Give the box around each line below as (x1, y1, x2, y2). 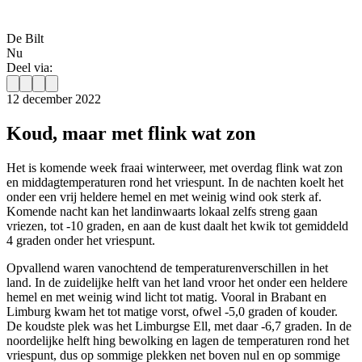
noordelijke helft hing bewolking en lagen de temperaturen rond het (6, 334, 349, 348)
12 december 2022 (6, 92, 101, 107)
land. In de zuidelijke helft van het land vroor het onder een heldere (6, 276, 347, 290)
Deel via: (6, 61, 53, 75)
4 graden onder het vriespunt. (6, 234, 155, 248)
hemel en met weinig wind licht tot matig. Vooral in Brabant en (6, 290, 326, 305)
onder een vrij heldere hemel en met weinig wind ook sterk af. (6, 190, 322, 204)
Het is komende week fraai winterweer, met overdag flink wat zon (6, 161, 343, 175)
